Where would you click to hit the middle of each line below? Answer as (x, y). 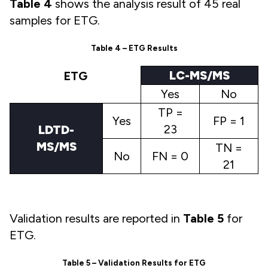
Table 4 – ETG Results (134, 48)
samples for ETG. (55, 21)
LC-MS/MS (200, 76)
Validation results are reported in (96, 219)
